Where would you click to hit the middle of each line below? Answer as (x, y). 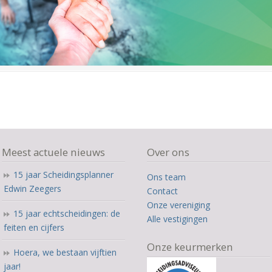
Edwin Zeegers (33, 189)
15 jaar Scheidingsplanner (64, 175)
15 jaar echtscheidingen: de (67, 214)
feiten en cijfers (34, 228)
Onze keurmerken (190, 247)
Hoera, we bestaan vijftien (65, 253)
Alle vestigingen (178, 219)
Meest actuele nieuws (54, 152)
